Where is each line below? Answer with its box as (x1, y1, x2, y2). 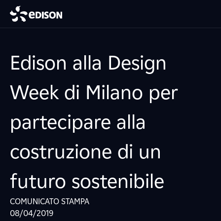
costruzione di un (10, 140, 161, 163)
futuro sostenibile (10, 169, 164, 193)
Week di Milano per (10, 80, 178, 104)
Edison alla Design (10, 51, 167, 74)
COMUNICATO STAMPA (10, 197, 89, 206)
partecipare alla (10, 110, 146, 134)
